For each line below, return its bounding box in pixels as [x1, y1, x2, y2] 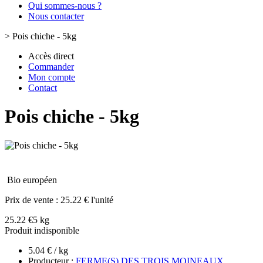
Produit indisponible [5, 225, 79, 235]
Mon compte [28, 72, 75, 82]
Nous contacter [28, 11, 84, 21]
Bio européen [7, 174, 57, 185]
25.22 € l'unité [60, 194, 113, 205]
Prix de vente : [5, 194, 60, 205]
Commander [28, 62, 74, 72]
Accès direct [28, 51, 74, 61]
